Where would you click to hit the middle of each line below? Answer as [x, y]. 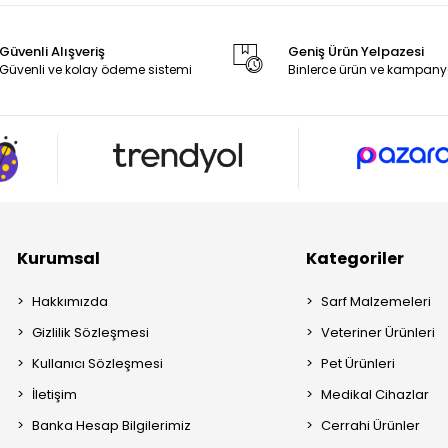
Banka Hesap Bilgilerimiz [112, 425]
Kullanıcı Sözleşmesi [98, 363]
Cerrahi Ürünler [371, 425]
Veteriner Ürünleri [378, 332]
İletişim [55, 394]
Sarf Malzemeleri [376, 301]
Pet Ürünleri [358, 363]
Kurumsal [59, 258]
